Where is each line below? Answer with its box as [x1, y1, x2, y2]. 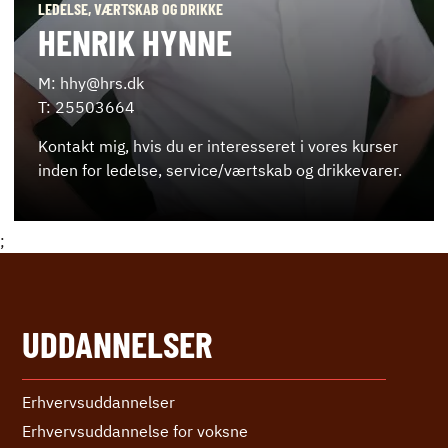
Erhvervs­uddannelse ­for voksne [22, 421, 248, 442]
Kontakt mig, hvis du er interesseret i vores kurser [38, 136, 398, 157]
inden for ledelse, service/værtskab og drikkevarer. [38, 160, 402, 181]
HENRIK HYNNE [38, 19, 232, 64]
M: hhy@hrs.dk [38, 73, 144, 94]
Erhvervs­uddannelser [22, 392, 175, 413]
